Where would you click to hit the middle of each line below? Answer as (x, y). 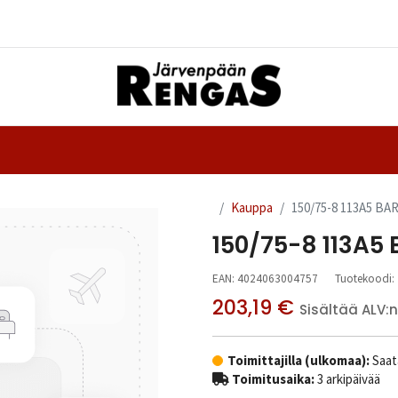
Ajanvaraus (123, 150)
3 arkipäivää (347, 379)
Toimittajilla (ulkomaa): (300, 360)
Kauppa (252, 207)
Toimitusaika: (273, 379)
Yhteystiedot (256, 149)
